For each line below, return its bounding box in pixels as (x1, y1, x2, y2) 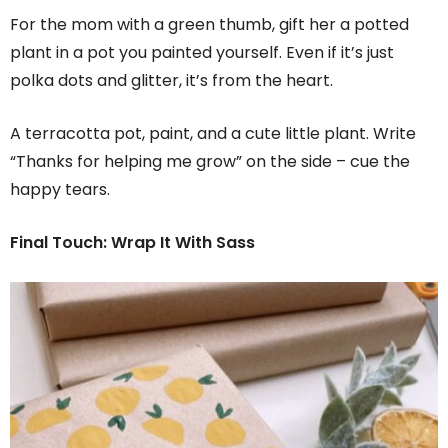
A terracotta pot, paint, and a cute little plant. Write (10, 122, 416, 146)
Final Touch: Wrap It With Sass (10, 231, 255, 255)
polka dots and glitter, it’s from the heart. (10, 69, 333, 93)
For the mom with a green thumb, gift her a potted (10, 13, 409, 37)
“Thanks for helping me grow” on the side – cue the (10, 150, 410, 174)
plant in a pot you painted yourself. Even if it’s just (10, 41, 394, 65)
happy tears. (10, 178, 110, 202)
